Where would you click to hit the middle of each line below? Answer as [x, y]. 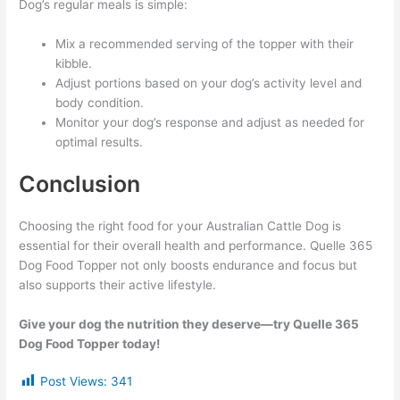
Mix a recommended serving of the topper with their [205, 43]
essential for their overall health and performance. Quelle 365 [196, 246]
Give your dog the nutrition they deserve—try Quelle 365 [189, 325]
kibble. [74, 63]
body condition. [100, 102]
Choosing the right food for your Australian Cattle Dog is [180, 226]
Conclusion [80, 184]
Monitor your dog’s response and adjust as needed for [210, 122]
